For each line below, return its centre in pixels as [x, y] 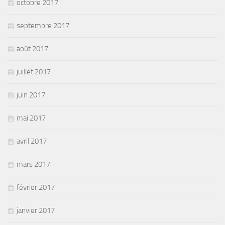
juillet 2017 [34, 72]
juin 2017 [31, 95]
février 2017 [36, 187]
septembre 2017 [43, 25]
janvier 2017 [36, 210]
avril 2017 [32, 141]
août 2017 [32, 48]
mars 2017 [33, 164]
